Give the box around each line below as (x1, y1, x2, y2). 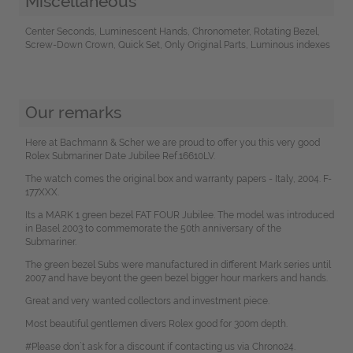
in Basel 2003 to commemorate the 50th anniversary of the (24, 223, 281, 235)
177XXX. (24, 187, 59, 199)
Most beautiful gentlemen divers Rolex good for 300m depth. (24, 318, 288, 330)
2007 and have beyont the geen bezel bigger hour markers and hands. (24, 273, 328, 284)
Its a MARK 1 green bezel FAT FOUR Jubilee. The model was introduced (24, 210, 334, 221)
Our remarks (24, 102, 121, 123)
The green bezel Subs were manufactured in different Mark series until (24, 259, 331, 271)
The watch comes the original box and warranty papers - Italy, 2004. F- (24, 173, 332, 185)
